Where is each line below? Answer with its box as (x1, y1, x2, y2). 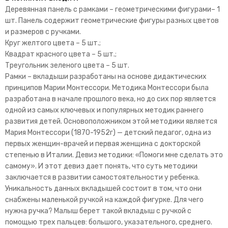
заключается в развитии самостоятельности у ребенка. (5, 173, 199, 182)
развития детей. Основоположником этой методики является (5, 117, 217, 126)
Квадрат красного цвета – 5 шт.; (5, 49, 117, 59)
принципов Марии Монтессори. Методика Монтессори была (5, 83, 209, 92)
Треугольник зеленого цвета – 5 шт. (5, 61, 129, 70)
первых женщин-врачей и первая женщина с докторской (5, 139, 201, 148)
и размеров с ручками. (5, 27, 81, 36)
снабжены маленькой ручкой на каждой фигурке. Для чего (5, 195, 204, 204)
